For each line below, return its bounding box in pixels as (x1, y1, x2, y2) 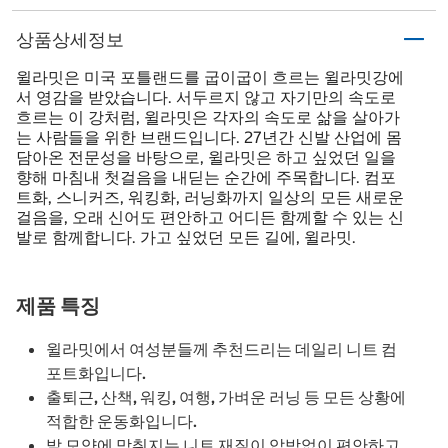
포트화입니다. (46, 363, 146, 384)
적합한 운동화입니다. (46, 411, 197, 432)
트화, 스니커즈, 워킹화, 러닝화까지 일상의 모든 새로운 (16, 187, 404, 208)
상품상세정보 (16, 27, 124, 51)
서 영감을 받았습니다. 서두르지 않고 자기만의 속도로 (16, 87, 396, 108)
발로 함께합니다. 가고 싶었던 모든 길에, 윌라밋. (16, 227, 356, 248)
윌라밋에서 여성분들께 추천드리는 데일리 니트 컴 (46, 339, 397, 360)
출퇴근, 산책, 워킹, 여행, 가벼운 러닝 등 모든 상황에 (46, 387, 406, 408)
